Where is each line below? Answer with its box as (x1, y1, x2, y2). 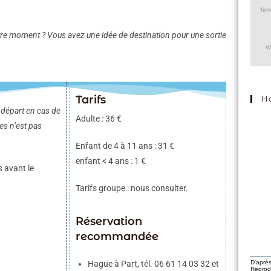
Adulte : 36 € (75, 114, 122, 124)
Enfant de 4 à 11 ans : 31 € (75, 141, 174, 151)
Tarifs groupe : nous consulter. (75, 183, 188, 194)
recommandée (75, 230, 158, 244)
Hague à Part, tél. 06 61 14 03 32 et (87, 259, 219, 269)
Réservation (75, 215, 142, 229)
